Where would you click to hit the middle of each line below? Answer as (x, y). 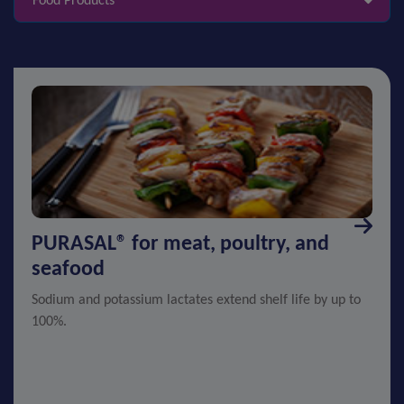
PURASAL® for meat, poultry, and (180, 244)
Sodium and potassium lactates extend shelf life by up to (196, 300)
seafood (68, 270)
